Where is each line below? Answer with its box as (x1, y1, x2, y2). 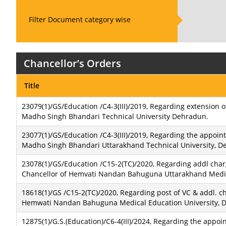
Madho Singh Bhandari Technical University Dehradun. (22, 111, 208, 121)
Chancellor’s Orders (24, 56, 121, 70)
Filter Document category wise (29, 15, 131, 24)
